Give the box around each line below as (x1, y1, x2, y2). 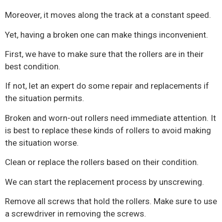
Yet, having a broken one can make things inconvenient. (5, 29, 208, 40)
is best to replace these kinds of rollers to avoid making (5, 125, 211, 135)
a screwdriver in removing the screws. (5, 208, 146, 219)
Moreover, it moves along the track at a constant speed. (5, 10, 211, 20)
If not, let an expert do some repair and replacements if (5, 81, 209, 91)
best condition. (5, 61, 60, 72)
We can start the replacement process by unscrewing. (5, 176, 204, 187)
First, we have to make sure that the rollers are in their (5, 49, 204, 59)
